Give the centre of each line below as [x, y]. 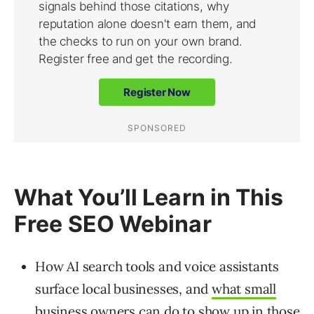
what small [244, 289]
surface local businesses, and [124, 289]
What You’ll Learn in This [149, 198]
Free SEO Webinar [113, 224]
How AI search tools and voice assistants [157, 267]
